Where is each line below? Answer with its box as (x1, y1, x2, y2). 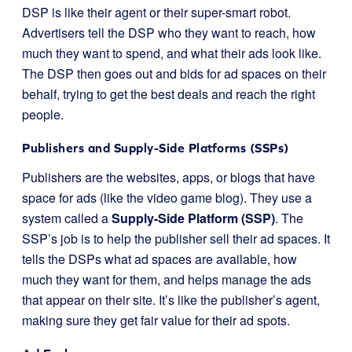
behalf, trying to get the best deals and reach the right (22, 85, 315, 103)
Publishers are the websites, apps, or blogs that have (22, 168, 315, 186)
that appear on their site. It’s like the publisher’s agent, (22, 291, 320, 309)
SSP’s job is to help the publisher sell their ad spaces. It (22, 229, 330, 247)
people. (22, 105, 64, 123)
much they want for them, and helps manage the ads (22, 270, 311, 288)
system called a (22, 209, 112, 227)
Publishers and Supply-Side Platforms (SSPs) (22, 141, 289, 155)
